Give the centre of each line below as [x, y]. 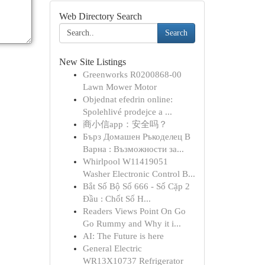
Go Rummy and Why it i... [132, 224]
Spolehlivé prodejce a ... [127, 112]
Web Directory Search [100, 16]
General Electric [112, 248]
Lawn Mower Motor [119, 87]
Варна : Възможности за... [133, 149]
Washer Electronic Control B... [139, 174]
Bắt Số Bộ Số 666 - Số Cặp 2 [136, 186]
